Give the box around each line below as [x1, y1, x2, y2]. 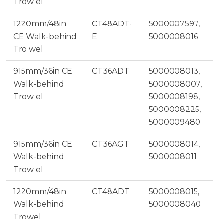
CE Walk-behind [13, 31, 77, 41]
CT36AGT [91, 139, 129, 149]
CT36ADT [91, 66, 129, 76]
